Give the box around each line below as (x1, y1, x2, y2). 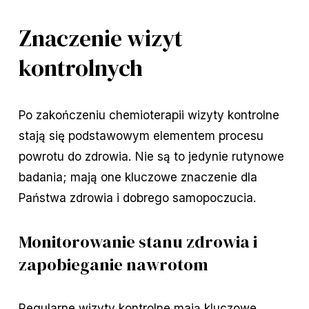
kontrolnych (18, 52, 143, 84)
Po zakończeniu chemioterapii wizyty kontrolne (18, 108, 279, 123)
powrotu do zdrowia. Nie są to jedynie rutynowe (18, 149, 284, 164)
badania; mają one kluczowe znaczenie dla (18, 170, 257, 185)
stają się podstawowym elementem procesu (18, 128, 263, 143)
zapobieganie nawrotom (18, 252, 208, 277)
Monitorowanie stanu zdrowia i (18, 230, 257, 254)
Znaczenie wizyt (18, 23, 183, 54)
